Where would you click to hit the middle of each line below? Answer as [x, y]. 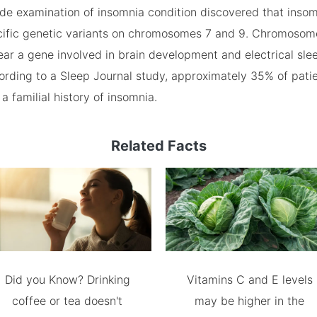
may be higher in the [250, 301]
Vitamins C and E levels [249, 280]
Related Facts [158, 145]
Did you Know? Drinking [67, 280]
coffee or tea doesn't [68, 301]
